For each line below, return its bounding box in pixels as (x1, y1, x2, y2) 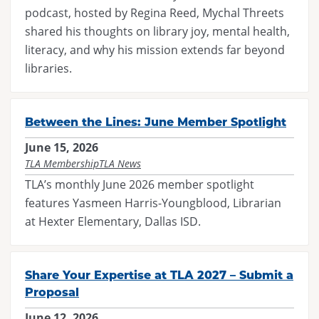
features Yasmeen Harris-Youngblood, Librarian (25, 195, 281, 210)
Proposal (25, 284, 79, 299)
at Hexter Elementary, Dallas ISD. (25, 214, 201, 229)
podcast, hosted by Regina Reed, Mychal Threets (25, 5, 284, 20)
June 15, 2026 (25, 140, 98, 155)
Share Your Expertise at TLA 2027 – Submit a (25, 267, 293, 282)
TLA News (99, 157, 141, 170)
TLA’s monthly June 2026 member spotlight (25, 177, 254, 192)
